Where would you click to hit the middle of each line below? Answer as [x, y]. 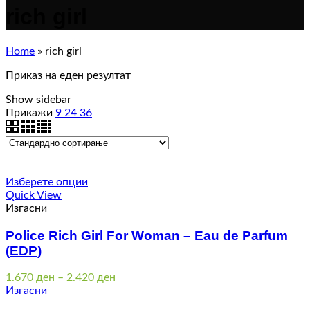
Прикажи [29, 112]
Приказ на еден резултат [68, 75]
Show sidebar [38, 99]
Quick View [34, 195]
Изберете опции [47, 182]
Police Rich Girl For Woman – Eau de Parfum [147, 235]
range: [130, 290]
